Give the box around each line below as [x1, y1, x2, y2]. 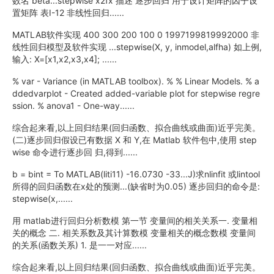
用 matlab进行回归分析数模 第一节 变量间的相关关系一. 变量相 [12, 215, 257, 226]
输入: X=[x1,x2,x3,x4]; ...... [12, 54, 117, 64]
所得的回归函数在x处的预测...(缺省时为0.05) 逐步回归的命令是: [12, 181, 260, 191]
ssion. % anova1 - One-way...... [12, 100, 135, 111]
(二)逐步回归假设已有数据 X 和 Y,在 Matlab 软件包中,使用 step [12, 135, 257, 145]
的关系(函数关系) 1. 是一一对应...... [12, 240, 147, 250]
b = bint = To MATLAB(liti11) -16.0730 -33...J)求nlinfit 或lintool [12, 169, 260, 179]
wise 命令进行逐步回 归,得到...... [12, 147, 138, 157]
